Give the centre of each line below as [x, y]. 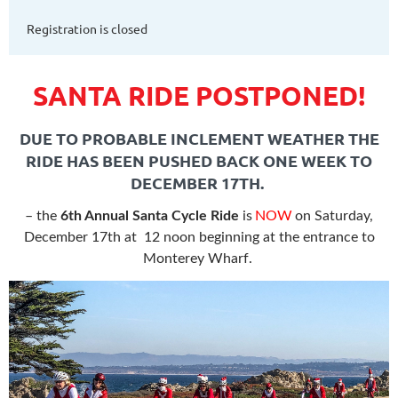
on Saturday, [334, 216]
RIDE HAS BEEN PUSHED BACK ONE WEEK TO [199, 161]
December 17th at [82, 238]
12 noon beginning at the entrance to [259, 238]
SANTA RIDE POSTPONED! [199, 96]
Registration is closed [87, 29]
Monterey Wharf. [197, 259]
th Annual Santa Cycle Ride [154, 216]
